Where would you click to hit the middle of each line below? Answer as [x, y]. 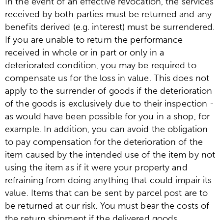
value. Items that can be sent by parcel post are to [107, 193]
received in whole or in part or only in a [85, 52]
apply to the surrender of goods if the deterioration [109, 91]
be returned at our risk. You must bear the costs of [107, 206]
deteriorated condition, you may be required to [101, 65]
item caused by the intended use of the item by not [110, 154]
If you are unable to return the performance [94, 40]
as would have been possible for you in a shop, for [108, 116]
